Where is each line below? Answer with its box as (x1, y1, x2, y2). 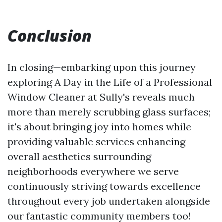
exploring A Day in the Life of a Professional (7, 76, 212, 88)
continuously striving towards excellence (7, 180, 201, 192)
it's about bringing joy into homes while (7, 120, 191, 133)
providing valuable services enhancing (7, 135, 185, 148)
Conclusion (7, 25, 92, 46)
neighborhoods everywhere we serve (7, 165, 179, 177)
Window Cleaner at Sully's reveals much (7, 91, 195, 103)
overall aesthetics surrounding (7, 150, 151, 163)
